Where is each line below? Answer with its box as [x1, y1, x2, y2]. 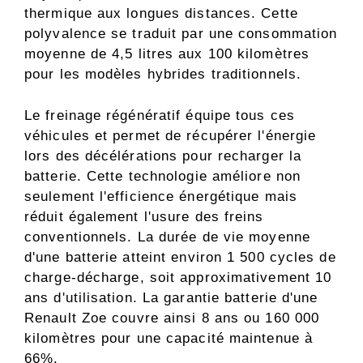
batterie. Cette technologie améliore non [24, 168, 301, 184]
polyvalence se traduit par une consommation [24, 26, 338, 42]
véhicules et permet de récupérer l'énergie [24, 127, 317, 143]
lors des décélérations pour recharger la [24, 147, 302, 164]
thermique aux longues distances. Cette [24, 6, 298, 22]
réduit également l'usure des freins [24, 208, 264, 224]
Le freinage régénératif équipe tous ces [24, 107, 295, 123]
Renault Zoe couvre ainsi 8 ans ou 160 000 [24, 310, 320, 326]
